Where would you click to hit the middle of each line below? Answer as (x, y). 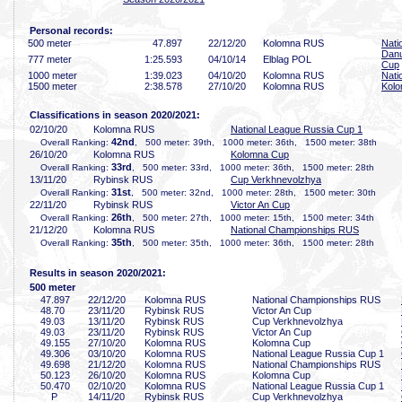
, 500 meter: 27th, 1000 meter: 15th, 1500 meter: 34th (253, 218)
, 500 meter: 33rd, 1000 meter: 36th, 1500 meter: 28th (253, 167)
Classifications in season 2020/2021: (115, 115)
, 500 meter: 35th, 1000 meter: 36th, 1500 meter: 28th (253, 243)
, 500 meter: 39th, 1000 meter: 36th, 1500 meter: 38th (256, 142)
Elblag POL (287, 59)
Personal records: (71, 31)
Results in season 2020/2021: (98, 273)
